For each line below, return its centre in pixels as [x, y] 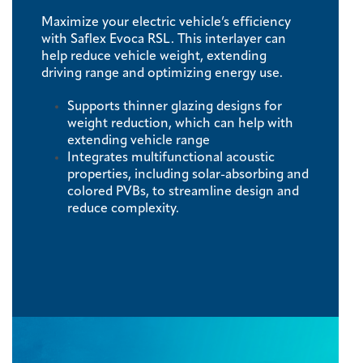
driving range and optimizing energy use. [164, 74]
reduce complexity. [125, 209]
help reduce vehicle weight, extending [154, 57]
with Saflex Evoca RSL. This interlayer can [164, 40]
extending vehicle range [140, 141]
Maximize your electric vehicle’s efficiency [166, 23]
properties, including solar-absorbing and [188, 175]
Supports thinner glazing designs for [175, 107]
